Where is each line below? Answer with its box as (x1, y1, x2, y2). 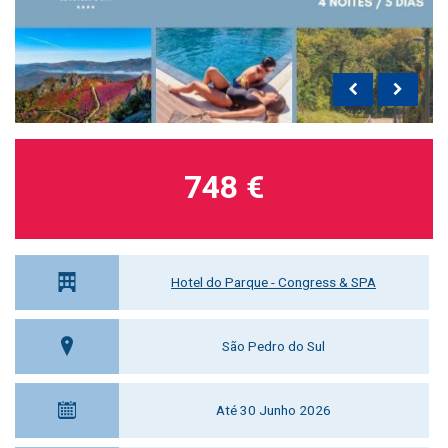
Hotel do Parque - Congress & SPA (171, 273, 376, 290)
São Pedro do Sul (222, 337, 325, 354)
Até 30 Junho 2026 (216, 401, 331, 418)
